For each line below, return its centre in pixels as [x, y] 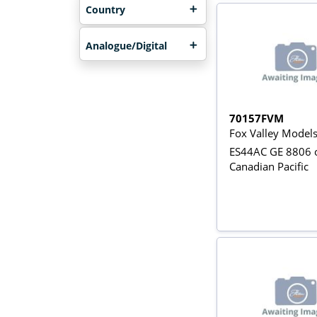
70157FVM [257, 118]
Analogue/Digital [126, 46]
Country [105, 10]
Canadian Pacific [269, 166]
